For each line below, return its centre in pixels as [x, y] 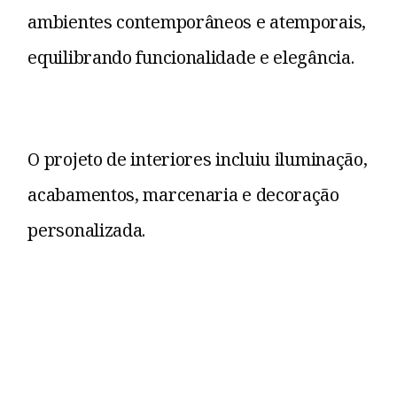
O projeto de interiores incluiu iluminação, [198, 159]
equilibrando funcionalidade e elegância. [191, 57]
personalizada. [87, 230]
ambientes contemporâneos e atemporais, [197, 21]
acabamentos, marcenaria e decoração [183, 194]
